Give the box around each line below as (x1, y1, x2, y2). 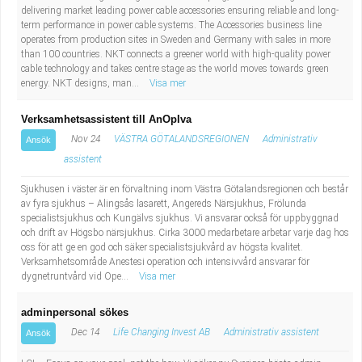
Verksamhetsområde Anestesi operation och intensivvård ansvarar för (21, 256, 309, 267)
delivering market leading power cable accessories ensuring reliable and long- (21, 5, 339, 16)
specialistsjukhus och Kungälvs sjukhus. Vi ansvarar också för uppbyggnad (21, 213, 339, 224)
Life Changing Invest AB (113, 326, 210, 338)
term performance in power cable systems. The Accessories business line (21, 19, 322, 31)
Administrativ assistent (224, 326, 319, 338)
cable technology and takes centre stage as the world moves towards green (21, 63, 329, 74)
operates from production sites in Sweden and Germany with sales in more (21, 34, 330, 45)
